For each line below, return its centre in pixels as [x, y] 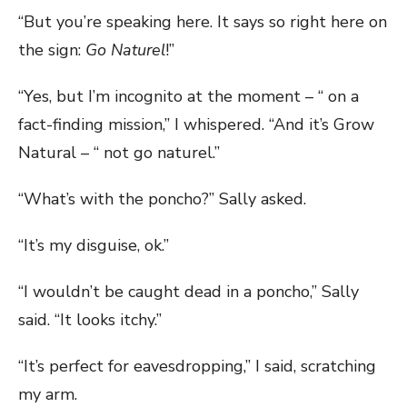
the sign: [52, 50]
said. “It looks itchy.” [90, 320]
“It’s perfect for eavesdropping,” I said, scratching [197, 366]
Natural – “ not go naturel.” [119, 153]
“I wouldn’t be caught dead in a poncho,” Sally [189, 292]
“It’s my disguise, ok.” [94, 245]
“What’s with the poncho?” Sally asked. [162, 199]
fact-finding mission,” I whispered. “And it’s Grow [196, 124]
